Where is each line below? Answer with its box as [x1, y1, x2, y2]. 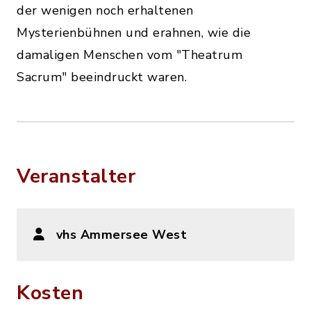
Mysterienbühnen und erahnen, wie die [17, 24, 251, 42]
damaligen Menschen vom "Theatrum [17, 47, 242, 64]
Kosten [17, 280, 83, 307]
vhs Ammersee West [56, 226, 187, 244]
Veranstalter [17, 163, 135, 190]
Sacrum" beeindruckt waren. [17, 69, 187, 86]
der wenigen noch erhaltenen [17, 2, 194, 19]
